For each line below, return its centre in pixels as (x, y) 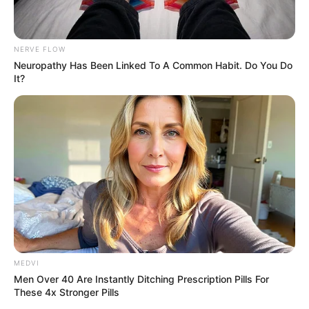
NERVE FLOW (40, 49)
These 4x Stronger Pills (67, 292)
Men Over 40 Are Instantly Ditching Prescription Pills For (141, 279)
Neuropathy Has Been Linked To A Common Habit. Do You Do (153, 65)
